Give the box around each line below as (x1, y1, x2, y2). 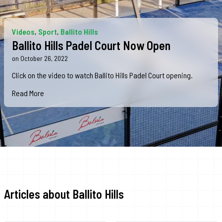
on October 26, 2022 (12, 54, 68, 62)
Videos (12, 27, 35, 36)
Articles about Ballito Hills (4, 187, 124, 201)
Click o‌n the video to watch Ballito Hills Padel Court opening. (12, 70, 193, 80)
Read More (12, 88, 44, 98)
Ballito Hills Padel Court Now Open (12, 38, 170, 53)
